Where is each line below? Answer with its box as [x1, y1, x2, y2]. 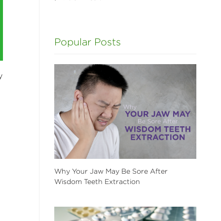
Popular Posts [54, 36, 121, 48]
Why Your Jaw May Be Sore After [54, 166, 168, 176]
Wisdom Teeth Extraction [54, 177, 140, 186]
